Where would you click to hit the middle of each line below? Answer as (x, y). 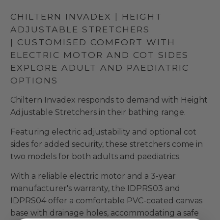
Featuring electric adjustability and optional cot (103, 132)
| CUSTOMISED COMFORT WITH (93, 42)
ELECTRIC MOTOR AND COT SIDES (99, 55)
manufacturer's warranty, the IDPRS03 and (95, 188)
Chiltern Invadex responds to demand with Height (109, 100)
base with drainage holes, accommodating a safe (104, 213)
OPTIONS (34, 81)
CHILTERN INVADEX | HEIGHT (86, 17)
